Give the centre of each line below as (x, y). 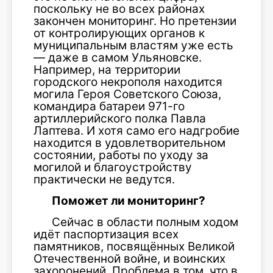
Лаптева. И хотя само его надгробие (136, 131)
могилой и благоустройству (113, 167)
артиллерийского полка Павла (120, 119)
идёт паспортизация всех (106, 234)
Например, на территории (107, 70)
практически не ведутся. (104, 179)
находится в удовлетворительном (129, 143)
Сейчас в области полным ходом (145, 222)
